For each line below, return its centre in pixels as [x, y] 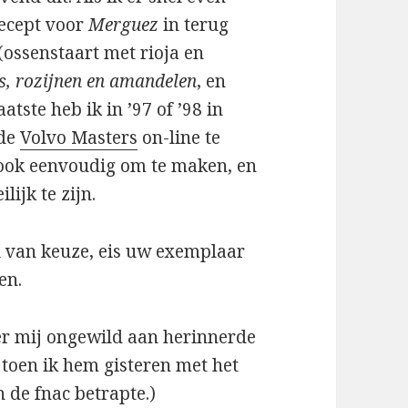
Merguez [124, 25]
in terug [194, 25]
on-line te [179, 138]
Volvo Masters [79, 138]
